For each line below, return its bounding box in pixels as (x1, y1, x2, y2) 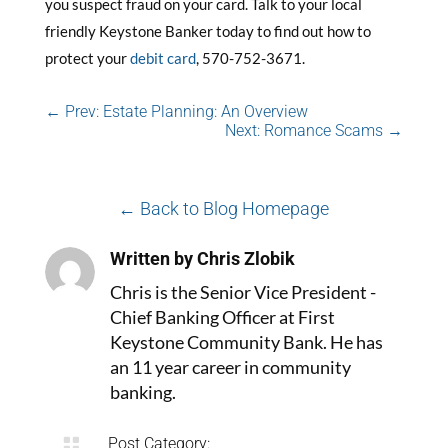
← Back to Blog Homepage (118, 198, 330, 219)
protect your (44, 49, 130, 67)
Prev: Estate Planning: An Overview (64, 102, 308, 121)
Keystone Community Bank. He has (109, 331, 383, 353)
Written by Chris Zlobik (109, 248, 295, 269)
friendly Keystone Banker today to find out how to (44, 22, 371, 40)
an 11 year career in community (109, 356, 351, 378)
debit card (129, 49, 196, 67)
